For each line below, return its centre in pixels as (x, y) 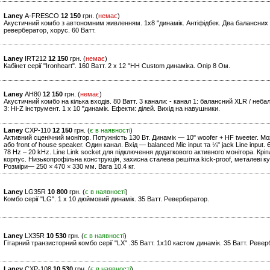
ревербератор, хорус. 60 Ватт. (50, 30)
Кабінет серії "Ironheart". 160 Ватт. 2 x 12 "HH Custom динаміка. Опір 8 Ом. (117, 66)
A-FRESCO (42, 16)
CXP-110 (38, 130)
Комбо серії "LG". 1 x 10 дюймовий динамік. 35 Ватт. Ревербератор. (106, 199)
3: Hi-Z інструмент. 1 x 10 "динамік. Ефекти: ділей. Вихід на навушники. (112, 109)
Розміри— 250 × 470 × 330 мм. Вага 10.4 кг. (69, 167)
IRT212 (36, 59)
